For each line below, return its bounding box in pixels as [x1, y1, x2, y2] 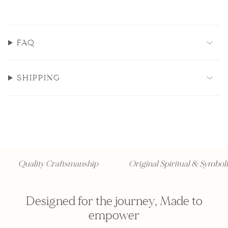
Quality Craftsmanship [11, 159, 92, 169]
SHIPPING [16, 73, 61, 83]
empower [89, 208, 139, 223]
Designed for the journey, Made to [25, 193, 203, 209]
